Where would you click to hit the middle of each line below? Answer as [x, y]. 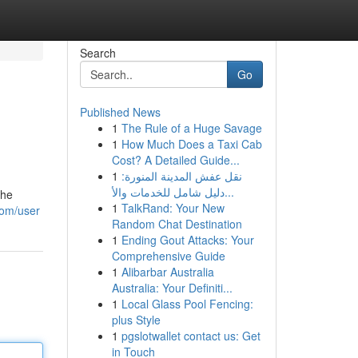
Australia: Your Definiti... [172, 288]
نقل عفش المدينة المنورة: [181, 176]
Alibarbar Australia [167, 272]
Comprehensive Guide [168, 256]
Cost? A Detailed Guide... [175, 160]
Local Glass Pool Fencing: [187, 304]
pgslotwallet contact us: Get [191, 336]
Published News [120, 112]
